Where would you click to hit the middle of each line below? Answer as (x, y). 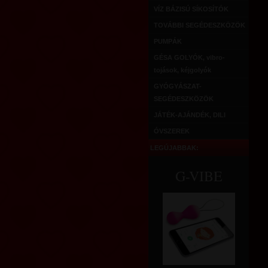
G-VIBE (199, 176)
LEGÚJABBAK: (174, 148)
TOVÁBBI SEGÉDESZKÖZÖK (200, 25)
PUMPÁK (168, 41)
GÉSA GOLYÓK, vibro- (189, 57)
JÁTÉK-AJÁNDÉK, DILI (190, 115)
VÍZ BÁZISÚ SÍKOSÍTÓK (191, 9)
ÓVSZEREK (172, 131)
